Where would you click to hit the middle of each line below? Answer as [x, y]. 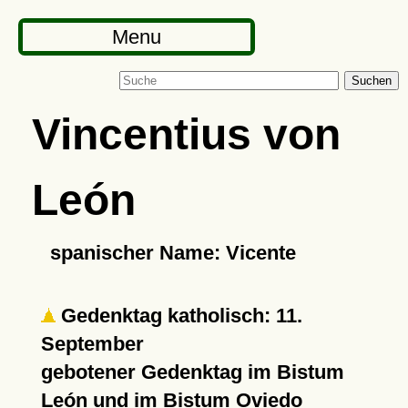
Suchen [372, 81]
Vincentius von [186, 134]
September [92, 344]
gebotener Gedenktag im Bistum [192, 372]
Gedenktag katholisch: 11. [178, 316]
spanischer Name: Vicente [173, 253]
